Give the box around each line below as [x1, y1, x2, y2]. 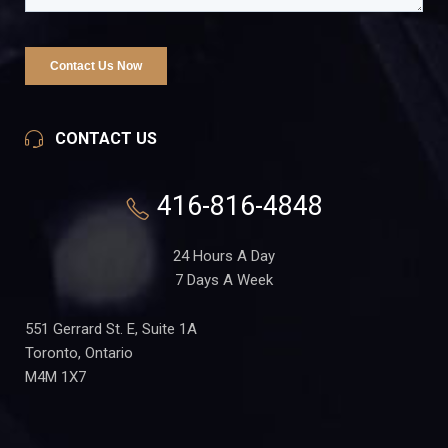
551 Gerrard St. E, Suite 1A [25, 320, 197, 339]
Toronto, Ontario [25, 344, 133, 363]
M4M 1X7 [25, 368, 86, 387]
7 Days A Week [175, 271, 273, 290]
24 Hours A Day [173, 247, 275, 266]
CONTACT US [55, 129, 157, 149]
